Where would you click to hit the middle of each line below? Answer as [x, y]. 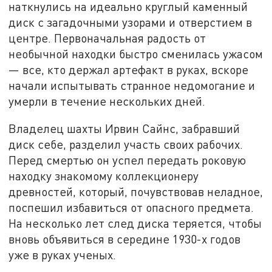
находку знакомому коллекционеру [104, 176]
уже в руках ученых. [63, 255]
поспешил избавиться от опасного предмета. [131, 208]
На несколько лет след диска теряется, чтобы [135, 223]
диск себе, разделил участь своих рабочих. [126, 144]
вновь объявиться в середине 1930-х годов [125, 239]
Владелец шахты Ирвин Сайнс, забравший [124, 129]
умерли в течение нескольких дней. [107, 101]
